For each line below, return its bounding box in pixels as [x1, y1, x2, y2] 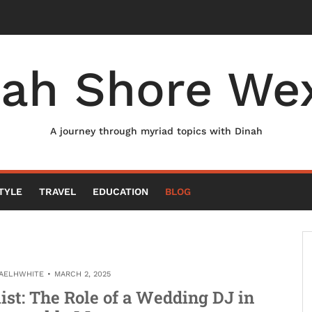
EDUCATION [93, 186, 148, 197]
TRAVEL [39, 186, 76, 197]
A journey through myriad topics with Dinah [49, 125, 263, 136]
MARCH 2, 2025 [54, 270, 111, 279]
